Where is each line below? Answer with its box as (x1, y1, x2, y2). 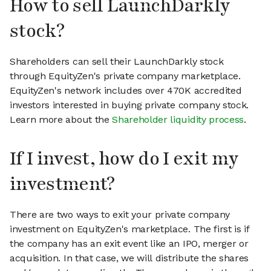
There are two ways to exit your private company (10, 209, 230, 221)
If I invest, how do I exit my (10, 146, 239, 172)
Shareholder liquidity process (112, 114, 244, 126)
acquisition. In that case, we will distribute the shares (10, 252, 249, 264)
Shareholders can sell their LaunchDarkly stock (10, 56, 224, 68)
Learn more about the (10, 114, 113, 126)
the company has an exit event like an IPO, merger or (10, 238, 249, 250)
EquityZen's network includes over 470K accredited (10, 85, 242, 97)
